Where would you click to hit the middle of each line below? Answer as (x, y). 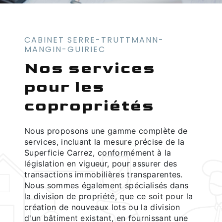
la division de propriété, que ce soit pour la (109, 196)
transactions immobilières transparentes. (104, 174)
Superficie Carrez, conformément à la (98, 152)
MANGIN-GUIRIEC (65, 49)
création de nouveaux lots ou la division (102, 207)
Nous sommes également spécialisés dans (107, 185)
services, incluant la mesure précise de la (105, 141)
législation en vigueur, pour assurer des (101, 163)
